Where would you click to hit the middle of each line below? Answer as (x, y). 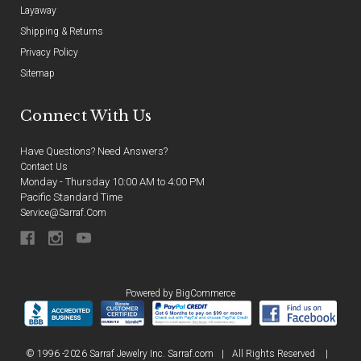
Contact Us (44, 166)
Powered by (151, 293)
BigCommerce (205, 293)
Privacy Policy (49, 52)
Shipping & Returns (62, 31)
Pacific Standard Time (71, 197)
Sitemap (37, 73)
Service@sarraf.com (63, 212)
